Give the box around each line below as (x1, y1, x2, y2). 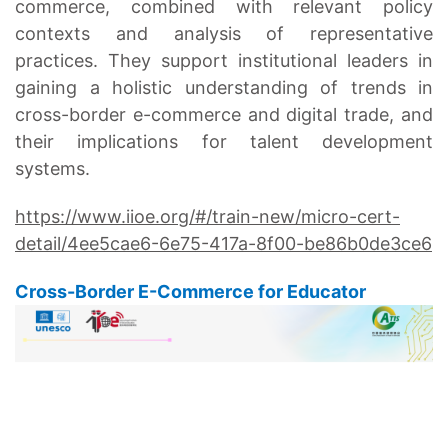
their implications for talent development (15, 130, 433, 152)
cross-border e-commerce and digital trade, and (15, 103, 433, 125)
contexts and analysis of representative (15, 22, 433, 44)
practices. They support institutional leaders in (15, 49, 433, 71)
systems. (15, 157, 90, 179)
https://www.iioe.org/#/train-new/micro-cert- (15, 205, 400, 227)
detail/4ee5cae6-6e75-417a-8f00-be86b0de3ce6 (15, 232, 432, 254)
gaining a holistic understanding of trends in (15, 76, 433, 98)
